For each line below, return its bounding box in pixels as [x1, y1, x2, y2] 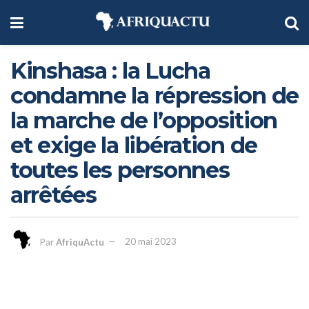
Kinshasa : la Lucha [10, 57, 210, 84]
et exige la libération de [10, 132, 257, 159]
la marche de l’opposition [10, 107, 277, 134]
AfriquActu [56, 236, 104, 248]
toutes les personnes [10, 157, 230, 183]
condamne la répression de [10, 82, 299, 109]
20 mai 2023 [125, 236, 177, 248]
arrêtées [10, 181, 97, 208]
